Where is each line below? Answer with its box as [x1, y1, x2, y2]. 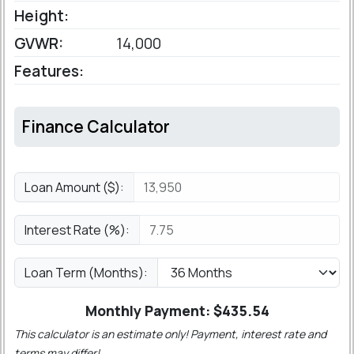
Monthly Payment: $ [85, 301, 222, 321]
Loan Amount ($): [24, 179, 124, 197]
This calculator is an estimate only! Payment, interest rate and [14, 326, 326, 342]
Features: [14, 61, 84, 82]
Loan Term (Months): [24, 264, 148, 282]
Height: [14, 6, 69, 27]
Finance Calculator [22, 115, 170, 138]
